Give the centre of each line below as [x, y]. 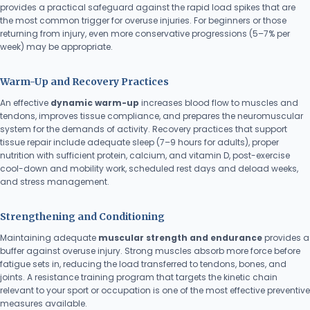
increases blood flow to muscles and [219, 103]
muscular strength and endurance [180, 238]
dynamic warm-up [95, 103]
